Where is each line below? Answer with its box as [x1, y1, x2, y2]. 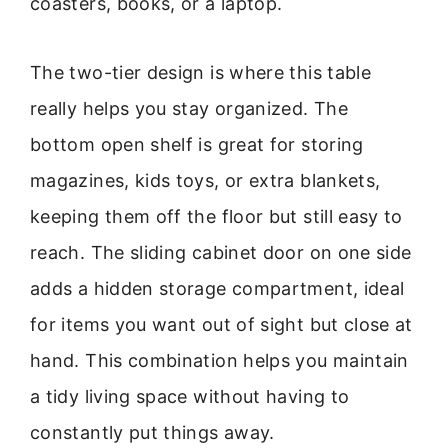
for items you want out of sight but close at [30, 313, 413, 335]
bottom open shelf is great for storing [30, 133, 364, 155]
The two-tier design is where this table [30, 61, 372, 83]
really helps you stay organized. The [30, 97, 348, 119]
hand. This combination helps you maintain [30, 349, 409, 371]
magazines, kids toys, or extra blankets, [30, 169, 381, 191]
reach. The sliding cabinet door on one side [30, 241, 412, 263]
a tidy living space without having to [30, 385, 350, 407]
